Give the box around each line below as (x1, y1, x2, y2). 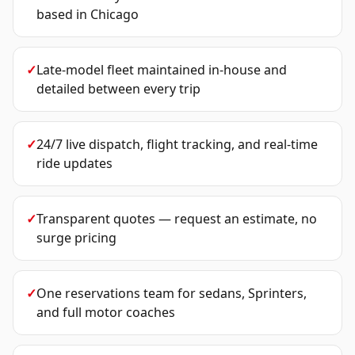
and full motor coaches (36, 303, 175, 321)
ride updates (36, 155, 113, 172)
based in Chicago (36, 6, 139, 23)
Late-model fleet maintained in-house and (36, 61, 287, 78)
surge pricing (36, 229, 116, 246)
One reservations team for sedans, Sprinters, (36, 284, 307, 302)
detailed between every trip (36, 80, 200, 97)
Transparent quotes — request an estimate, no (36, 210, 317, 227)
